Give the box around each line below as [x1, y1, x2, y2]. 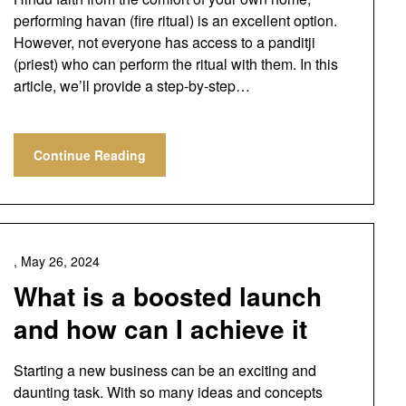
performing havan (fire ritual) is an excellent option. [13, 10, 337, 31]
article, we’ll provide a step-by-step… [13, 75, 250, 96]
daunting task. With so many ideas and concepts [13, 382, 323, 402]
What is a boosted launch [13, 277, 322, 314]
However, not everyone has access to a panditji [13, 32, 315, 53]
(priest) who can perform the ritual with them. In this [13, 53, 338, 74]
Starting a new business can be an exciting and [13, 360, 316, 381]
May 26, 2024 [20, 252, 100, 270]
